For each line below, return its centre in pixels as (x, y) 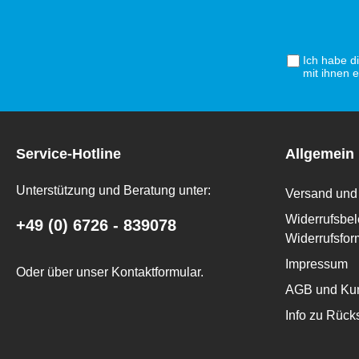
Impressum (317, 264)
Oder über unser (64, 272)
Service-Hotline (69, 154)
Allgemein (320, 154)
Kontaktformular (156, 272)
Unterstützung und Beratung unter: (113, 190)
